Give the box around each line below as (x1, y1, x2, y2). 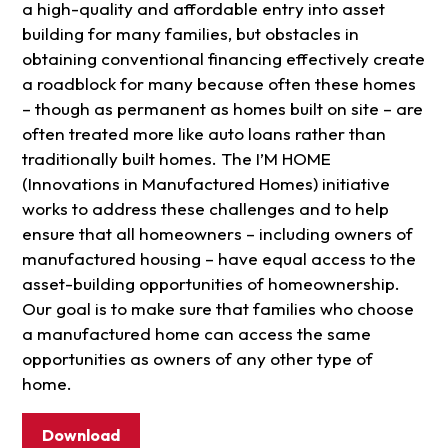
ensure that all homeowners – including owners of (21, 223, 413, 245)
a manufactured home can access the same (21, 323, 371, 345)
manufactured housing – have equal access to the (21, 248, 416, 270)
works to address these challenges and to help (21, 198, 389, 220)
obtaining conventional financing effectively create (21, 48, 425, 70)
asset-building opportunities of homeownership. (21, 273, 400, 295)
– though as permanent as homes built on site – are (21, 98, 423, 120)
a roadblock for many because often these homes (21, 73, 416, 95)
